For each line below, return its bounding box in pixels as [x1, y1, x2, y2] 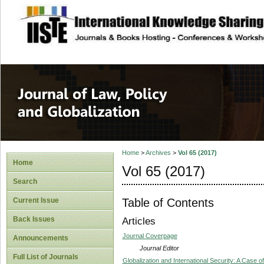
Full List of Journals [13, 253, 78, 261]
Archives [145, 149, 171, 157]
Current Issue [13, 196, 59, 204]
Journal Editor [139, 244, 179, 252]
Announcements [13, 234, 68, 242]
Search [13, 177, 37, 186]
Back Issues [13, 215, 55, 223]
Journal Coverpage [122, 232, 177, 239]
